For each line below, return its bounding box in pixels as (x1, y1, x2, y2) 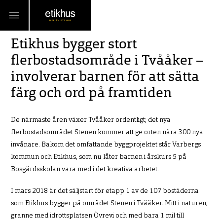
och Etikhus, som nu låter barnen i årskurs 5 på (40, 153, 187, 161)
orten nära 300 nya (143, 129, 204, 136)
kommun (11, 153, 41, 161)
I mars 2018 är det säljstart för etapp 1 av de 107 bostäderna (11, 187, 199, 195)
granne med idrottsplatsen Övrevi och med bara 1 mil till (11, 212, 184, 220)
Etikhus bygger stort (11, 38, 137, 52)
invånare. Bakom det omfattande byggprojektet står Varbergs (11, 141, 201, 148)
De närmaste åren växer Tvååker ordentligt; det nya (11, 116, 171, 124)
